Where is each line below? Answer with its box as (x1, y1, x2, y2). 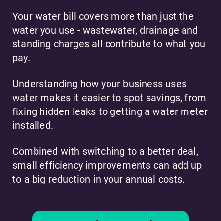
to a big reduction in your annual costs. (12, 173, 185, 185)
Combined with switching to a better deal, (12, 146, 198, 158)
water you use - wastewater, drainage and (12, 24, 198, 37)
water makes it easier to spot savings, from (12, 92, 207, 104)
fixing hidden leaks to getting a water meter (12, 106, 208, 118)
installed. (12, 119, 53, 132)
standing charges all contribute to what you (12, 38, 206, 50)
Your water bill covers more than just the (12, 10, 194, 23)
